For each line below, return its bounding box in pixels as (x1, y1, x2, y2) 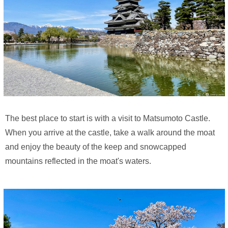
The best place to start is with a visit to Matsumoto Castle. (5, 113, 210, 123)
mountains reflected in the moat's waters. (5, 156, 151, 165)
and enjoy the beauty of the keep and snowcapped (5, 142, 186, 151)
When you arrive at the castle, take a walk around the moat (5, 128, 215, 137)
